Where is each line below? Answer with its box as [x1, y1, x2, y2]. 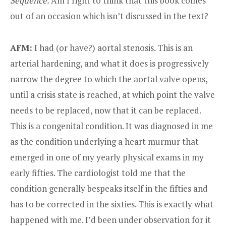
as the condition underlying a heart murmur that [10, 135, 199, 147]
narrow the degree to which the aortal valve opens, [10, 73, 207, 85]
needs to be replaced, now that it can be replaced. [10, 104, 201, 116]
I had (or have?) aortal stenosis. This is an [32, 41, 193, 53]
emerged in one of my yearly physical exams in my [10, 151, 204, 163]
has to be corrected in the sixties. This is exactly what [10, 198, 213, 210]
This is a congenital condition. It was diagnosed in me [10, 120, 213, 132]
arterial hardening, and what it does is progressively [10, 57, 209, 69]
